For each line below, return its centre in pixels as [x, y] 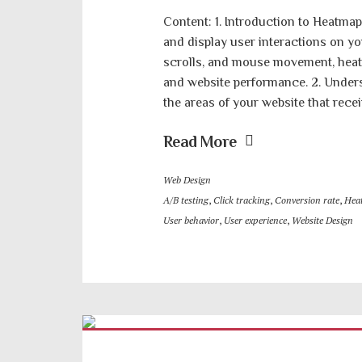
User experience [255, 220]
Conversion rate [307, 200]
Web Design [187, 180]
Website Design [322, 220]
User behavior [191, 220]
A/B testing [186, 200]
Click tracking [242, 200]
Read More [200, 141]
